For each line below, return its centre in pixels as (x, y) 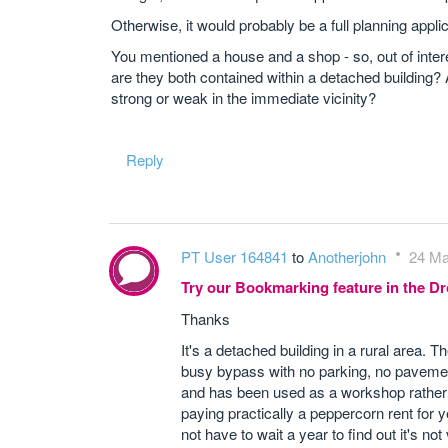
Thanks (205, 318)
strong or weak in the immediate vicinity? (243, 97)
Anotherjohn (349, 256)
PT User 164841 (236, 256)
